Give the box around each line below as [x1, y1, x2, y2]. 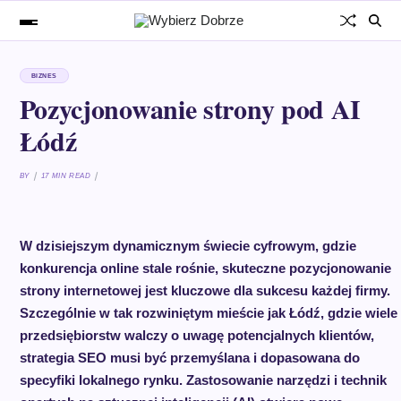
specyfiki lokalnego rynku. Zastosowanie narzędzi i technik [19, 372, 387, 388]
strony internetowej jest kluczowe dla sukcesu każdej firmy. [19, 283, 390, 298]
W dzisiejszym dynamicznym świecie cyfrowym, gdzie [19, 238, 356, 253]
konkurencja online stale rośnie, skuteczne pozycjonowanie [19, 260, 391, 276]
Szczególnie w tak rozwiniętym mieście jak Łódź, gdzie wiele [19, 305, 397, 320]
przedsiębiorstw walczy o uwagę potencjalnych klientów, [19, 328, 374, 343]
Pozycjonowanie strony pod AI [19, 89, 362, 128]
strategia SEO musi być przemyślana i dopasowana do [19, 350, 360, 365]
